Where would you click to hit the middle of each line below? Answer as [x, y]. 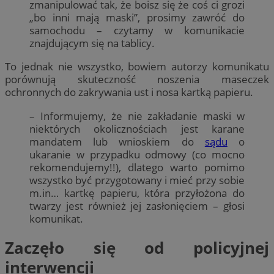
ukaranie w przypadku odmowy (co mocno [137, 154]
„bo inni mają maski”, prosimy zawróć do [137, 18]
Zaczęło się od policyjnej [137, 247]
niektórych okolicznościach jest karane [137, 128]
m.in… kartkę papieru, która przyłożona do [137, 193]
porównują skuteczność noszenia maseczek [137, 80]
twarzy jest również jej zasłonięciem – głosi [137, 206]
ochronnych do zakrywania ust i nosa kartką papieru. [130, 92]
